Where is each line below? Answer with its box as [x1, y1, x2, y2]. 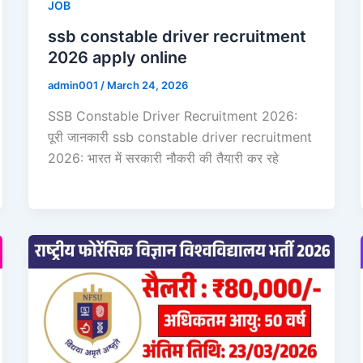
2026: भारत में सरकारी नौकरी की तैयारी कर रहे [47, 149, 279, 166]
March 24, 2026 [106, 79, 188, 92]
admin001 [47, 79, 100, 92]
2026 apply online [47, 48, 187, 68]
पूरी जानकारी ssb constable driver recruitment [47, 128, 312, 145]
